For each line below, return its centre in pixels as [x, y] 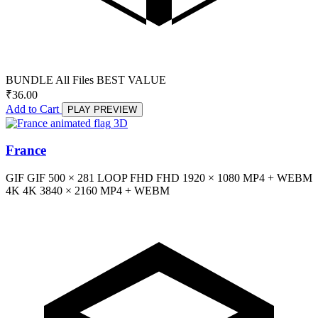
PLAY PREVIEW [102, 109]
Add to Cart [34, 109]
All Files [75, 79]
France [26, 150]
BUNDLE [29, 79]
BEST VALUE [131, 79]
